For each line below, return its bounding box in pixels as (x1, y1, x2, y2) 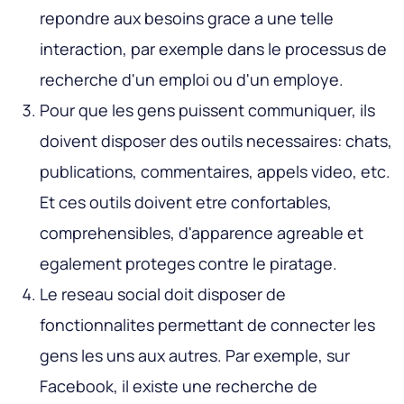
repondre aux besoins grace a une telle (40, 7, 334, 30)
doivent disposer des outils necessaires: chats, (40, 130, 392, 152)
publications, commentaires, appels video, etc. (40, 161, 390, 183)
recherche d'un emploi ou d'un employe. (40, 69, 344, 91)
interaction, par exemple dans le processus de (40, 38, 387, 60)
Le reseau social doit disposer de (40, 283, 286, 306)
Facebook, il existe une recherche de (40, 375, 317, 398)
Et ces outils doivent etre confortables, (40, 191, 332, 214)
